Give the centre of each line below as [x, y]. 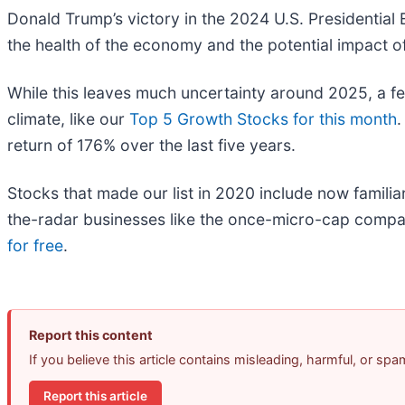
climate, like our [68, 119]
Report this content [91, 335]
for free [35, 246]
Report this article [95, 396]
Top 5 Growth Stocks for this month [263, 119]
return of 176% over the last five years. [151, 146]
